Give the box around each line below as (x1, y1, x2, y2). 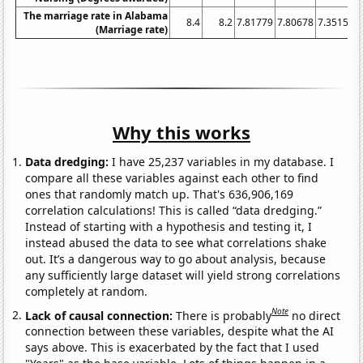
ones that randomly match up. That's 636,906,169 (25, 186, 294, 202)
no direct (292, 307, 341, 323)
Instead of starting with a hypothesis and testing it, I (25, 218, 313, 234)
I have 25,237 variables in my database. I (109, 153, 335, 169)
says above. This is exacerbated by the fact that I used (25, 340, 320, 356)
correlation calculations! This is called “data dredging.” (25, 202, 322, 218)
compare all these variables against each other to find (25, 169, 319, 186)
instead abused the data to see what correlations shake (25, 234, 327, 250)
